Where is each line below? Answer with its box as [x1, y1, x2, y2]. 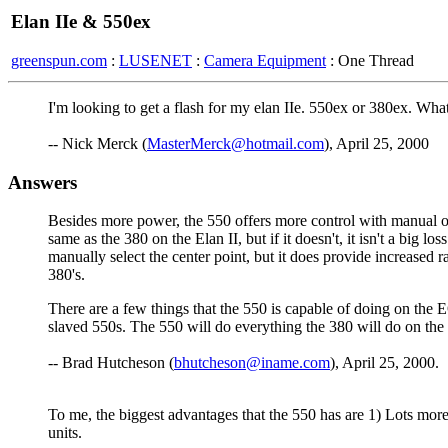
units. [48, 424, 82, 442]
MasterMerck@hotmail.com [147, 135, 324, 152]
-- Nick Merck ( [48, 135, 147, 152]
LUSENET [119, 51, 192, 69]
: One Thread [326, 51, 414, 69]
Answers [8, 171, 77, 193]
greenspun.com [11, 51, 107, 69]
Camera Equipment [204, 51, 326, 69]
